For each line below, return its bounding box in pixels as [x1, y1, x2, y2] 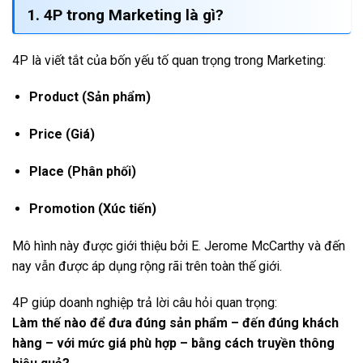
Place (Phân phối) [28, 163, 136, 179]
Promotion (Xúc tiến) [28, 200, 156, 216]
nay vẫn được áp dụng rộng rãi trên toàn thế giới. [12, 258, 282, 274]
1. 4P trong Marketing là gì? [27, 5, 224, 24]
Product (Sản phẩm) [28, 89, 151, 105]
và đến [305, 237, 345, 254]
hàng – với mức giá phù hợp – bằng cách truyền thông [12, 335, 335, 352]
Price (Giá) [28, 126, 95, 143]
